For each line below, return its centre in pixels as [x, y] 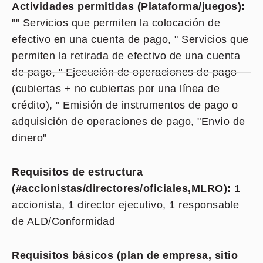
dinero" [29, 138]
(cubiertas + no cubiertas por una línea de [116, 89]
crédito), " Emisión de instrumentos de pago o [125, 105]
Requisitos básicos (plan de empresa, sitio [125, 255]
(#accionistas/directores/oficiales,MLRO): [123, 188]
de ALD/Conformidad [63, 221]
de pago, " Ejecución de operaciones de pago [124, 72]
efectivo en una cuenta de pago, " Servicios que [130, 39]
